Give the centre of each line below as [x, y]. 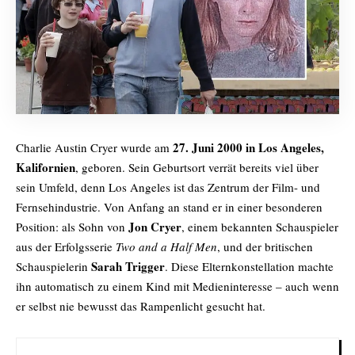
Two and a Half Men [166, 246]
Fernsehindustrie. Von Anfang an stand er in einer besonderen [169, 206]
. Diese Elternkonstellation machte [249, 266]
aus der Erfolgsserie [66, 246]
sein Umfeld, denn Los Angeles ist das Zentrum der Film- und [168, 187]
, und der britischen [265, 246]
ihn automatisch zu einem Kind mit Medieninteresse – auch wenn [177, 286]
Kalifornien [46, 167]
